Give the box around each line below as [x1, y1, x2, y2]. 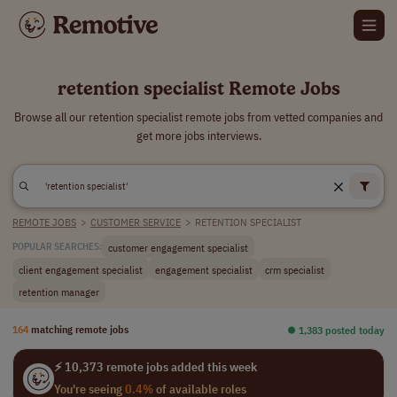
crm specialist [265, 261, 324, 276]
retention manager [19, 284, 99, 299]
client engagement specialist [19, 261, 143, 276]
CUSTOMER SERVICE [90, 215, 181, 229]
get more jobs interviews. [136, 128, 261, 144]
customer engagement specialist [108, 239, 248, 254]
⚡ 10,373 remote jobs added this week [53, 359, 257, 375]
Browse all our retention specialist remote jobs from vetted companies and [14, 109, 383, 125]
